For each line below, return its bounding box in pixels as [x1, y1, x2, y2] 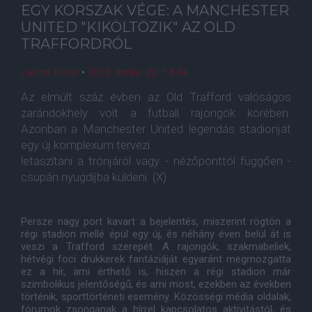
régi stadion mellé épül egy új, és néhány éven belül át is [21, 228, 291, 240]
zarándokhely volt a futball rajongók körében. [21, 106, 291, 120]
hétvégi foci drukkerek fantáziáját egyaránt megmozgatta [21, 253, 291, 265]
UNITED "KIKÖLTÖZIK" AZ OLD [21, 19, 235, 36]
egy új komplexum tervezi [21, 138, 150, 152]
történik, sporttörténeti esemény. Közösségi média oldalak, [21, 290, 291, 303]
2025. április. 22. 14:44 [88, 66, 187, 79]
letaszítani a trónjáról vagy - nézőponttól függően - [21, 154, 291, 168]
